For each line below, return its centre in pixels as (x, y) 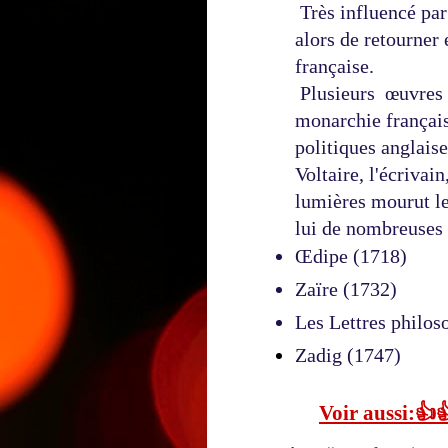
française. (334, 66)
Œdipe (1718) (353, 256)
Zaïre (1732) (348, 289)
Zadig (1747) (353, 355)
